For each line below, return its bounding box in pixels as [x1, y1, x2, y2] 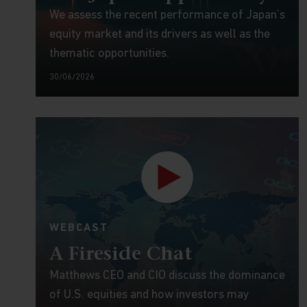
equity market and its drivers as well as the [49, 28, 270, 41]
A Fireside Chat [49, 245, 193, 265]
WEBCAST [49, 223, 108, 234]
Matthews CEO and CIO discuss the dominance [49, 269, 285, 282]
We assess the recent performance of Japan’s [49, 9, 285, 22]
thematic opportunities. [49, 47, 169, 60]
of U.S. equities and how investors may [49, 288, 249, 302]
